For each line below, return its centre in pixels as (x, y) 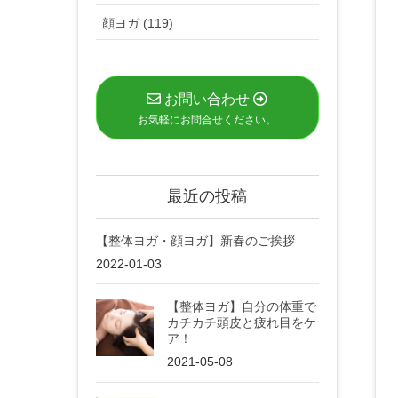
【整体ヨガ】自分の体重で (242, 307)
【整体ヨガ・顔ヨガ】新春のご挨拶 (195, 240)
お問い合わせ (207, 99)
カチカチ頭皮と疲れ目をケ (242, 323)
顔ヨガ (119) (138, 24)
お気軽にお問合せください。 (207, 119)
